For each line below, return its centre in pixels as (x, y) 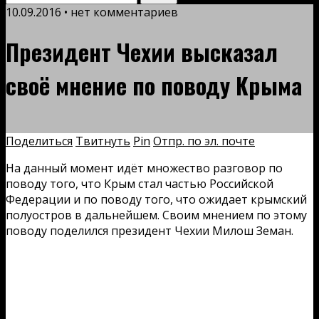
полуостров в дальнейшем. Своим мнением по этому (156, 215)
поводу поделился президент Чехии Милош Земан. (150, 230)
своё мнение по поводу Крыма (154, 85)
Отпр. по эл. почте (204, 141)
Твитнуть (103, 141)
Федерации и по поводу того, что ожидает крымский (156, 199)
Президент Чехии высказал (142, 52)
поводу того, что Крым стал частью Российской (140, 183)
